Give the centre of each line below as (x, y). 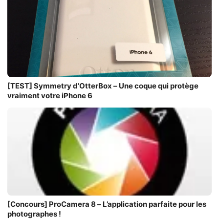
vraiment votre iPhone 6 (50, 96)
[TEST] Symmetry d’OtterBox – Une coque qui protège (103, 86)
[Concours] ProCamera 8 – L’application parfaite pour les (107, 204)
